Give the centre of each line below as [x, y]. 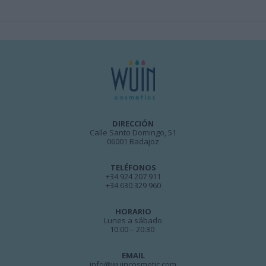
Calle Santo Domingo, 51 [133, 133]
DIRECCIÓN [133, 124]
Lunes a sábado [133, 221]
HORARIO [133, 212]
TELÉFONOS [133, 168]
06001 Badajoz [133, 142]
